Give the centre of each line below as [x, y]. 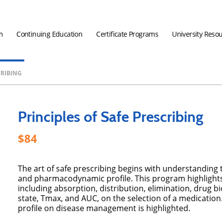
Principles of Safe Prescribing [111, 117]
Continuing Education [50, 34]
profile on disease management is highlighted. [104, 208]
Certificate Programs [127, 34]
